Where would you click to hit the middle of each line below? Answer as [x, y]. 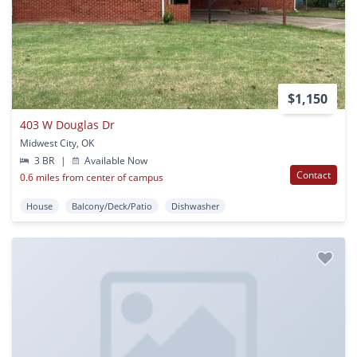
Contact [314, 175]
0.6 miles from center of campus [92, 177]
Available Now [115, 160]
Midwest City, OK [57, 143]
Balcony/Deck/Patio [112, 206]
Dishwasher [195, 206]
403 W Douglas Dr [67, 124]
